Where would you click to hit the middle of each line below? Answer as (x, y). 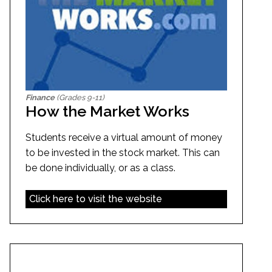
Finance (40, 98)
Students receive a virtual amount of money (124, 138)
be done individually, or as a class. (100, 168)
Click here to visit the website (95, 199)
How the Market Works (107, 111)
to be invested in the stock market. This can (123, 153)
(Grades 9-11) (80, 98)
